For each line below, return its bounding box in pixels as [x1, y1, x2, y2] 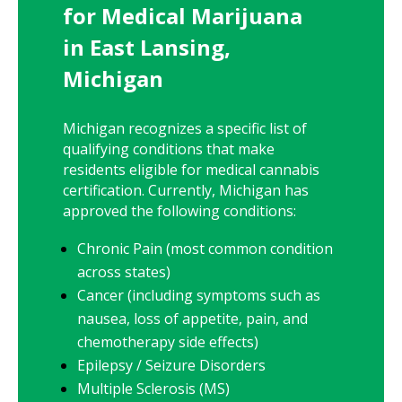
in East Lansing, [63, 31, 231, 62]
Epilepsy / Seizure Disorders [77, 354, 266, 375]
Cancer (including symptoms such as [77, 284, 320, 305]
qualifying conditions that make [63, 138, 275, 159]
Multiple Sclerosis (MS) [77, 378, 230, 398]
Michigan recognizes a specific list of [63, 118, 307, 138]
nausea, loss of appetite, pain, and [77, 308, 308, 328]
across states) [77, 261, 170, 282]
